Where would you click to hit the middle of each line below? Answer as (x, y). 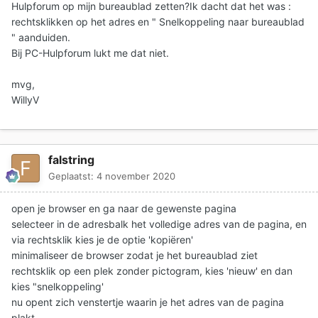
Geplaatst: (72, 176)
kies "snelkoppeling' (57, 287)
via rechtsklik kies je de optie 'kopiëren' (102, 240)
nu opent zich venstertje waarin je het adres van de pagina (148, 302)
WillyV (25, 100)
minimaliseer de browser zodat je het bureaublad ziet (135, 256)
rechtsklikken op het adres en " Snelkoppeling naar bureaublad (158, 22)
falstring (71, 160)
